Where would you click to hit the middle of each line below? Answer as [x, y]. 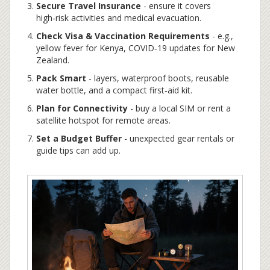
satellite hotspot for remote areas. [103, 120]
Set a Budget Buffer [79, 138]
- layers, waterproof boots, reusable [158, 78]
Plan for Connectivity [82, 108]
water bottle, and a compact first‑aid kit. [114, 90]
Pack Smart [61, 78]
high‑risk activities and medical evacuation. [119, 17]
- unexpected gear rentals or [178, 138]
